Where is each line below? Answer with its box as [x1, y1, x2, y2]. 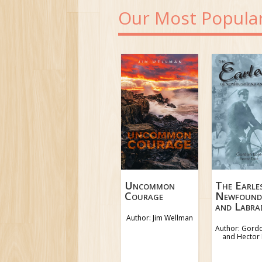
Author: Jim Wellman [126, 213, 193, 223]
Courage [125, 189, 164, 204]
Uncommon [125, 178, 175, 193]
